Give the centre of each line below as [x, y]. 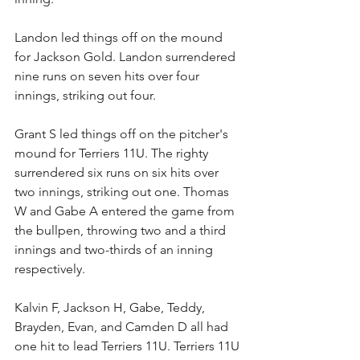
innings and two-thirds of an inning [115, 250]
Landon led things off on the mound [120, 37]
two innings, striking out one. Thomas [123, 192]
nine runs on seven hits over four [108, 76]
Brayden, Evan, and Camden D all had [123, 327]
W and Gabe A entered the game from [126, 211]
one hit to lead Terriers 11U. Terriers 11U [129, 346]
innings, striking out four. [85, 95]
